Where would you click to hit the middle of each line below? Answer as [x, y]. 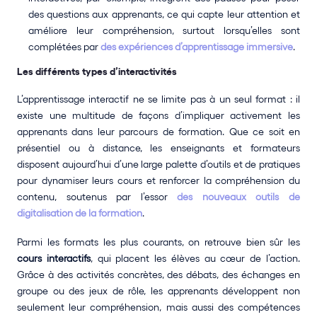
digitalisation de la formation [80, 213]
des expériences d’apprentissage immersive [197, 47]
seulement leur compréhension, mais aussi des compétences [158, 307]
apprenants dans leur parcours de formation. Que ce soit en [158, 132]
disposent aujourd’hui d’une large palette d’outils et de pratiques [158, 164]
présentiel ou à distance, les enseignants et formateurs [158, 148]
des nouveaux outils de [239, 197]
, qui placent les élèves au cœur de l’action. [195, 258]
